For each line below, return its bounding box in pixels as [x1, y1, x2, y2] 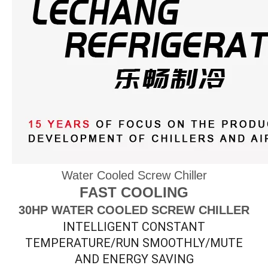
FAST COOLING [80, 184, 188, 201]
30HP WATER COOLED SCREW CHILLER [19, 203, 249, 217]
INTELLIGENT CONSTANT [63, 220, 205, 234]
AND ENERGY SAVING [74, 252, 194, 267]
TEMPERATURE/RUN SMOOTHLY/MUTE [25, 236, 243, 251]
